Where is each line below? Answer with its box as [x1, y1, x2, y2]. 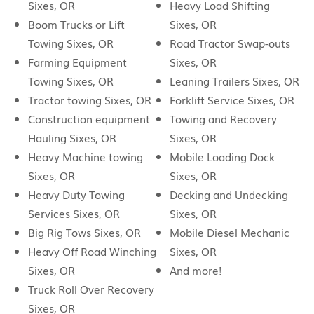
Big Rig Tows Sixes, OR [28, 224, 141, 240]
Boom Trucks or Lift [28, 16, 125, 32]
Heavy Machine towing [28, 149, 143, 164]
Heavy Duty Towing [28, 186, 125, 202]
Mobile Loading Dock [169, 149, 275, 164]
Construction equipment [28, 111, 150, 126]
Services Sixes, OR [28, 205, 120, 221]
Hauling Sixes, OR [28, 130, 116, 145]
